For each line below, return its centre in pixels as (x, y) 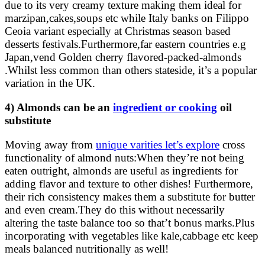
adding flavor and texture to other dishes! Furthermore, (129, 184)
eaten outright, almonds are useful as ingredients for (121, 171)
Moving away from (50, 145)
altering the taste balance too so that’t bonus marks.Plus (130, 223)
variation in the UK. (50, 83)
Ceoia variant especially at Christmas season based (118, 31)
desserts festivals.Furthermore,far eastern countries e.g (125, 44)
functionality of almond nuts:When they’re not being (125, 158)
